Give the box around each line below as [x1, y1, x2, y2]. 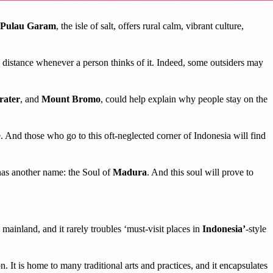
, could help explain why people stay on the [101, 93, 268, 104]
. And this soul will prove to [147, 166, 253, 177]
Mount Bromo [41, 93, 101, 104]
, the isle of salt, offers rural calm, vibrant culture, [56, 20, 244, 31]
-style [246, 223, 266, 234]
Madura [113, 166, 147, 177]
